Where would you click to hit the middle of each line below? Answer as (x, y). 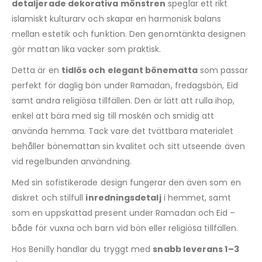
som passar (223, 70)
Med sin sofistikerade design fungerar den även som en (126, 182)
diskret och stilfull (49, 197)
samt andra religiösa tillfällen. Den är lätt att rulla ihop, (123, 100)
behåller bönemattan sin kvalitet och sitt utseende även (128, 146)
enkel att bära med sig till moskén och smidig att (113, 116)
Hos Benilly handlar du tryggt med (82, 249)
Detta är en (37, 70)
